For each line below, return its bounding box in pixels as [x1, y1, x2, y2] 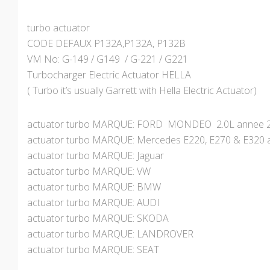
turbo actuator [27, 21, 90, 35]
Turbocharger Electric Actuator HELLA [27, 68, 191, 82]
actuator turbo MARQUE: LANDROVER [27, 227, 193, 241]
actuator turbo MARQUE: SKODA [27, 212, 169, 225]
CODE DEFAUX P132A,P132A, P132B [27, 37, 186, 51]
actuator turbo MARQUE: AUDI [27, 196, 160, 210]
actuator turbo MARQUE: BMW [27, 180, 161, 194]
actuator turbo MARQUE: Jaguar [27, 149, 164, 163]
